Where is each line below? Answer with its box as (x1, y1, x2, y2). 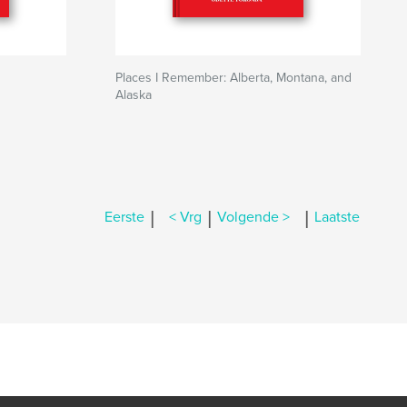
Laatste (314, 208, 360, 227)
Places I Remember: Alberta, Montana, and (115, 70, 352, 85)
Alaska (115, 87, 152, 103)
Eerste (104, 208, 144, 227)
